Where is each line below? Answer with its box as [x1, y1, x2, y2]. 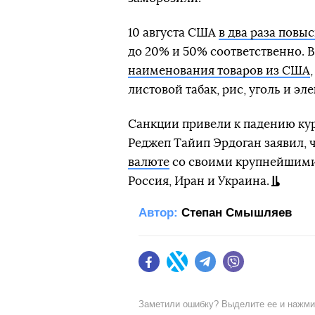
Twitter [188, 262, 217, 274]
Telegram [216, 262, 257, 274]
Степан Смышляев [181, 206, 292, 220]
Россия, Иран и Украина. [128, 175, 269, 188]
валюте [128, 156, 169, 169]
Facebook [160, 262, 204, 274]
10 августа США [128, 27, 219, 39]
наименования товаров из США [128, 65, 310, 77]
